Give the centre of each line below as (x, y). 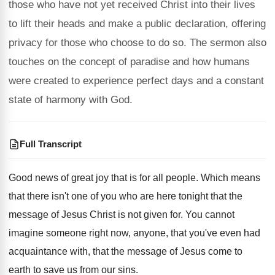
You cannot (210, 215)
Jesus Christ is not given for (121, 215)
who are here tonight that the (181, 196)
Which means (230, 178)
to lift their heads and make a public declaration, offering (137, 24)
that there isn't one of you (63, 196)
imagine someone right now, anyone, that (98, 233)
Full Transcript (51, 144)
